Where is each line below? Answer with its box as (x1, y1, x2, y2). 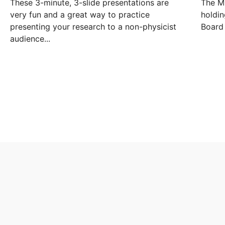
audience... (10, 34, 50, 44)
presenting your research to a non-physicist (10, 22, 176, 32)
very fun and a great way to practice (10, 10, 150, 20)
